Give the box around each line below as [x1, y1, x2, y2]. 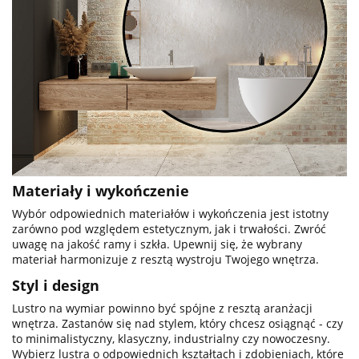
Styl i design [12, 275, 99, 295]
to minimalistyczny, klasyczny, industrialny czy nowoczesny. [12, 330, 330, 346]
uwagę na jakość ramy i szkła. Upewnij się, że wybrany [12, 236, 302, 252]
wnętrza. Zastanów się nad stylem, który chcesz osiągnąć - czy [12, 315, 343, 331]
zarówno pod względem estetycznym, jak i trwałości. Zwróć [12, 220, 326, 236]
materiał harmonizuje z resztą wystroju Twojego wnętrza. [12, 251, 319, 267]
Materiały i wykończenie [12, 180, 189, 200]
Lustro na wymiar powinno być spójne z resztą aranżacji [12, 300, 313, 316]
